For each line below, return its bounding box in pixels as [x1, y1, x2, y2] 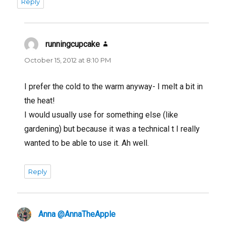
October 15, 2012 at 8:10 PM [24, 55, 111, 64]
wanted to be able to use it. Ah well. [24, 138, 149, 148]
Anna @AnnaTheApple [38, 209, 116, 219]
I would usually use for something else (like [24, 109, 179, 120]
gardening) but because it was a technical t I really [24, 124, 200, 134]
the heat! [24, 95, 55, 105]
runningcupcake [45, 39, 100, 49]
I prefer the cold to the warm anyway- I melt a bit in [24, 81, 203, 91]
